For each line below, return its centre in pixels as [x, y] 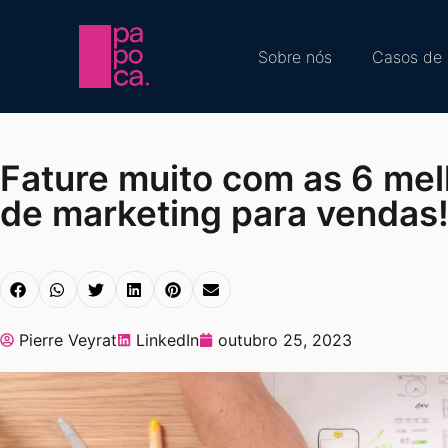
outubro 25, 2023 [285, 339]
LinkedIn [167, 339]
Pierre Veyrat [68, 339]
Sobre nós [295, 56]
